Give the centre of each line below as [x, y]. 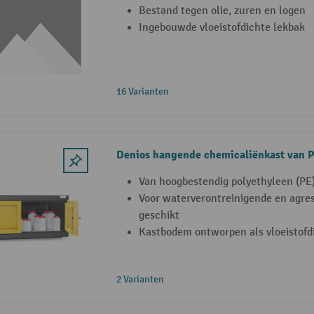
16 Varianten [142, 92]
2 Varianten [140, 280]
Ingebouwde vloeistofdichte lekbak [221, 28]
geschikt [159, 216]
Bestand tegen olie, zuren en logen [222, 11]
